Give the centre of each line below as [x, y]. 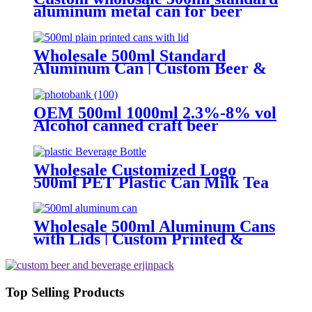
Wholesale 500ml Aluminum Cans [154, 227]
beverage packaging [104, 23]
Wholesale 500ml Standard [130, 55]
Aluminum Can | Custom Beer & [150, 68]
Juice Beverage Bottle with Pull [146, 195]
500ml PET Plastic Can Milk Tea [151, 182]
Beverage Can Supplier [116, 80]
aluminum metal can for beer [138, 11]
